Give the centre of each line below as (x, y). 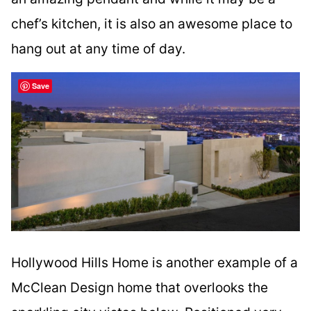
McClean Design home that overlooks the (140, 287)
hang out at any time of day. (98, 48)
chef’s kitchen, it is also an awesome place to (152, 23)
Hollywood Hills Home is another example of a (154, 262)
